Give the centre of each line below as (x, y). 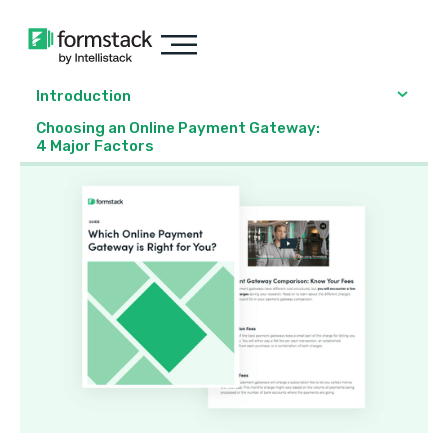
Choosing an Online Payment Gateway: (178, 128)
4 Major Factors (95, 146)
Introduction (83, 96)
